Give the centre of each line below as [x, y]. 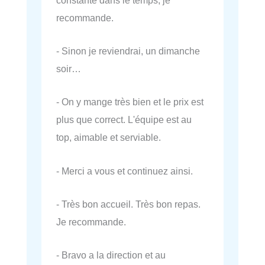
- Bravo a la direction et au [111, 255]
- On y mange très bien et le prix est [130, 102]
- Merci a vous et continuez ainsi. [125, 171]
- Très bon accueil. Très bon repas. [128, 204]
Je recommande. [91, 222]
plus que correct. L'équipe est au [124, 120]
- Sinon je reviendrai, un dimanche [128, 51]
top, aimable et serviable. [109, 138]
